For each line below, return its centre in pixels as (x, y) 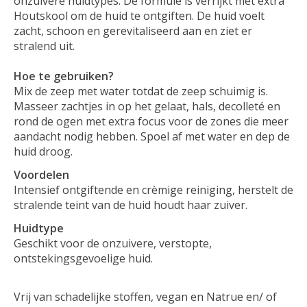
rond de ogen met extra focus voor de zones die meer (151, 121)
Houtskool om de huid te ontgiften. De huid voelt (139, 15)
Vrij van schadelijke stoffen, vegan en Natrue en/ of (145, 296)
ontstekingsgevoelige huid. (83, 258)
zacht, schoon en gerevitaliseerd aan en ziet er (133, 30)
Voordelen (41, 174)
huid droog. (43, 151)
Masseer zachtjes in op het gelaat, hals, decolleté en (147, 106)
